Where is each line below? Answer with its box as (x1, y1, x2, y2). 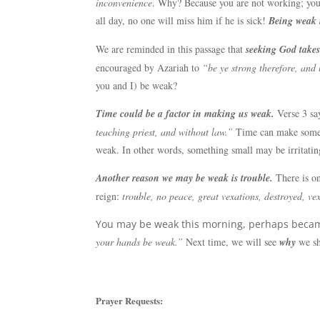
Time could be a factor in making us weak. (96, 106, 275, 121)
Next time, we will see (186, 235, 280, 249)
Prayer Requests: (96, 294, 164, 307)
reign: (96, 189, 123, 203)
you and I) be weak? (96, 79, 178, 92)
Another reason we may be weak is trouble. (96, 171, 274, 185)
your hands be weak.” (96, 235, 186, 249)
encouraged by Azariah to (96, 61, 203, 74)
